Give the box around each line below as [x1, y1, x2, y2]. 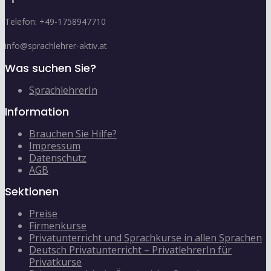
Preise [29, 206, 57, 220]
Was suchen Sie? [5, 60, 96, 76]
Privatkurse [29, 255, 82, 269]
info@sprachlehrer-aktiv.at [5, 39, 107, 51]
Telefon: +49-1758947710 [5, 15, 106, 27]
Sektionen [5, 183, 59, 199]
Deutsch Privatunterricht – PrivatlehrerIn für [29, 243, 232, 256]
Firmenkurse [29, 218, 87, 232]
